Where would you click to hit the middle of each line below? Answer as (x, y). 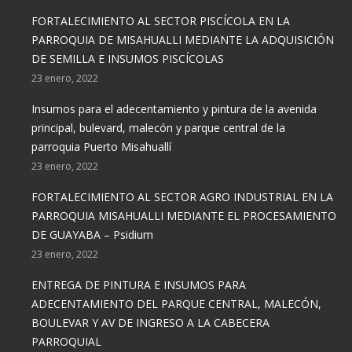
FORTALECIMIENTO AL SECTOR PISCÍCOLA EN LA (161, 21)
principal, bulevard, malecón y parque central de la (158, 128)
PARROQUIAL (66, 341)
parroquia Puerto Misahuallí (101, 147)
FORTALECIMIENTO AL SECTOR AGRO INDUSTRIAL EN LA (182, 197)
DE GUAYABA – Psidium (92, 235)
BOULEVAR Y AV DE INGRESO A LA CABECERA (150, 323)
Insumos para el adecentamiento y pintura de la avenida (174, 109)
